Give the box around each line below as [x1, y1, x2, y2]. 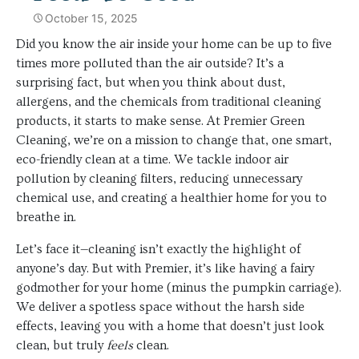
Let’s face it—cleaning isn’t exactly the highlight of [16, 241, 301, 256]
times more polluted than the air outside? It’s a [16, 55, 284, 71]
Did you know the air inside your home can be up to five [16, 36, 332, 51]
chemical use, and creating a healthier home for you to [16, 190, 327, 205]
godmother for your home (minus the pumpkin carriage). [16, 280, 341, 295]
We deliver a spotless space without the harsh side [16, 299, 305, 314]
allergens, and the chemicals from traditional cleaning [16, 94, 321, 109]
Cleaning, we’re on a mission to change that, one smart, [16, 132, 332, 147]
